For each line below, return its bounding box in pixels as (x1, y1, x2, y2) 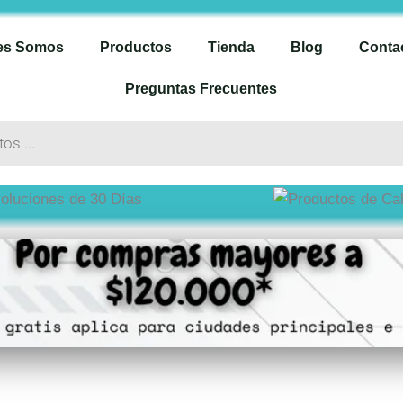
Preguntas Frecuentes (125, 81, 278, 96)
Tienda (208, 40, 255, 55)
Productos (100, 40, 173, 55)
